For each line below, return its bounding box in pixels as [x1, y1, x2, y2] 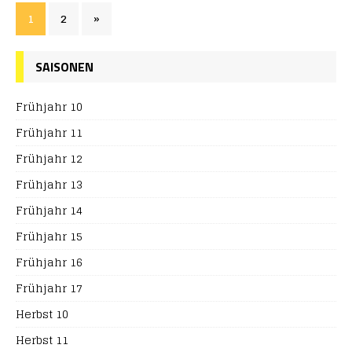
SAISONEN [35, 57, 93, 76]
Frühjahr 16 [16, 252, 82, 272]
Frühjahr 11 [16, 123, 82, 142]
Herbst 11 [16, 330, 68, 350]
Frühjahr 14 [16, 200, 82, 220]
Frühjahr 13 [16, 174, 82, 194]
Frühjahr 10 [16, 97, 82, 116]
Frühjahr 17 [16, 278, 82, 298]
